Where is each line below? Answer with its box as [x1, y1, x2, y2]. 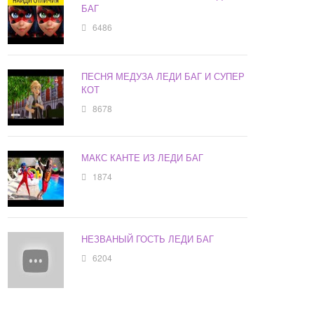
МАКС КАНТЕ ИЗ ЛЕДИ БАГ [81, 151, 204, 165]
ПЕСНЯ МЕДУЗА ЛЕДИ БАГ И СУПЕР [81, 69, 245, 83]
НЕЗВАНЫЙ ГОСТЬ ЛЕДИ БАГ [81, 232, 214, 246]
